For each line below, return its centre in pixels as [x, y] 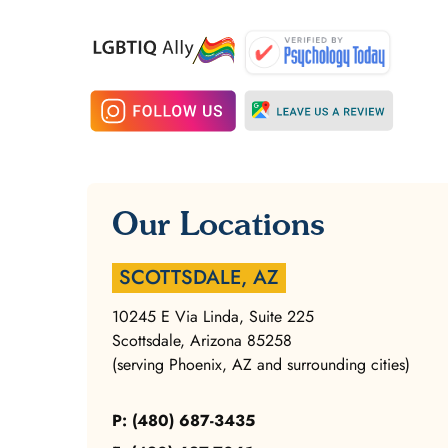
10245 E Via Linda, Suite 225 [213, 317]
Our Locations [218, 223]
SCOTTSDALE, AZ [199, 278]
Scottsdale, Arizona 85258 [202, 341]
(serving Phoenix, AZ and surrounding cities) [261, 365]
